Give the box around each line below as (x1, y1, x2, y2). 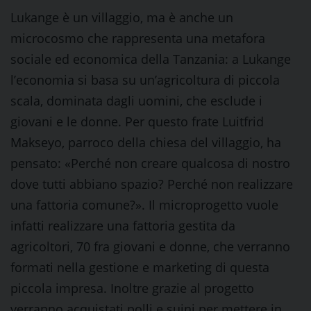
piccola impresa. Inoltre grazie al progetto (10, 280, 254, 296)
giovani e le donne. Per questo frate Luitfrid (10, 113, 264, 130)
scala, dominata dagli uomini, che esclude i (10, 92, 262, 109)
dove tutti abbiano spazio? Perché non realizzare (10, 176, 293, 192)
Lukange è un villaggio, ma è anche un (10, 9, 233, 26)
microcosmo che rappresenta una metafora (10, 30, 265, 47)
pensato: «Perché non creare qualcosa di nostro (10, 155, 290, 171)
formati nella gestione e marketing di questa (10, 259, 269, 276)
